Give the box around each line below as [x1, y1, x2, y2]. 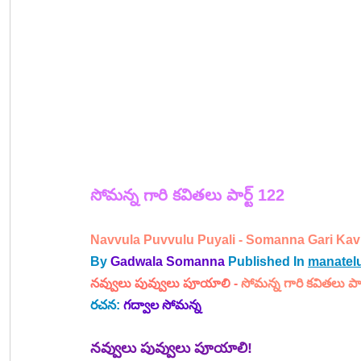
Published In [228, 254, 308, 268]
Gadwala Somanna [110, 254, 225, 268]
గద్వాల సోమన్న [123, 297, 201, 312]
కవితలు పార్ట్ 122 [172, 185, 284, 204]
